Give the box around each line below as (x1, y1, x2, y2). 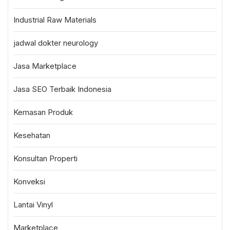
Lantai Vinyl (13, 200, 53, 209)
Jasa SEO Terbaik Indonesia (13, 84, 111, 94)
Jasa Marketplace (13, 61, 76, 71)
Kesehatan (13, 130, 50, 140)
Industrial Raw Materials (13, 15, 97, 25)
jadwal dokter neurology (13, 38, 98, 48)
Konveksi (13, 177, 45, 186)
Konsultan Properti (13, 154, 78, 163)
